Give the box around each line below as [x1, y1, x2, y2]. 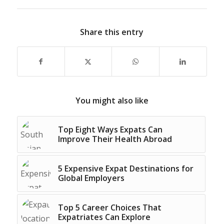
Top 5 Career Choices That [57, 201, 161, 213]
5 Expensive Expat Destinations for [57, 162, 193, 174]
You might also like [75, 94, 148, 106]
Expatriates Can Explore [57, 211, 150, 222]
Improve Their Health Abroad [57, 133, 172, 144]
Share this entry [80, 26, 144, 37]
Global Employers [57, 172, 124, 183]
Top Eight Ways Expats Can [57, 123, 162, 135]
